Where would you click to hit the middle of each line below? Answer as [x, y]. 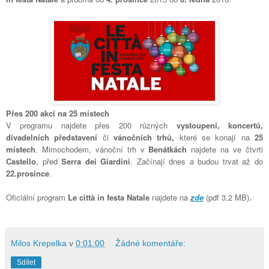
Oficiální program [37, 198]
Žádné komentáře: [151, 243]
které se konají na [214, 138]
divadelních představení [52, 138]
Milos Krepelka [39, 243]
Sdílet [26, 263]
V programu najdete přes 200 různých [91, 125]
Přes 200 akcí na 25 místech [58, 113]
